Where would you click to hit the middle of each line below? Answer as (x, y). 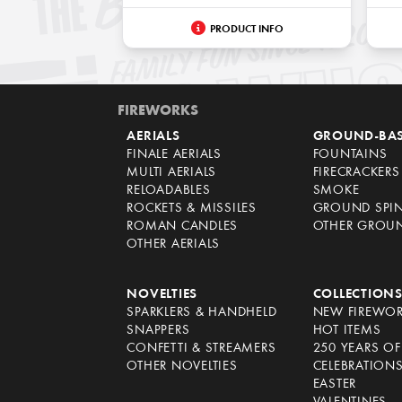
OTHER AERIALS (174, 245)
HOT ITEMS (347, 331)
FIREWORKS (158, 112)
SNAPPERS (158, 331)
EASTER (335, 385)
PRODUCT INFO (246, 29)
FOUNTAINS (350, 155)
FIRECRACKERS (356, 173)
